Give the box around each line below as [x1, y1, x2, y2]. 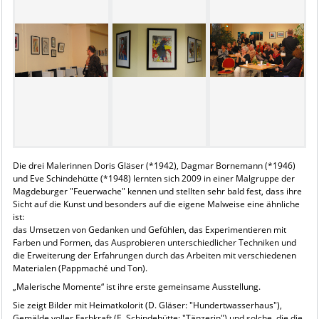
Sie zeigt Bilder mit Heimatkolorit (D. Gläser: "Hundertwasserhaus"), [12, 298, 282, 311]
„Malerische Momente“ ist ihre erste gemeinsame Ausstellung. [12, 280, 261, 293]
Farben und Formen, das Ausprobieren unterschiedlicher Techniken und [12, 236, 296, 249]
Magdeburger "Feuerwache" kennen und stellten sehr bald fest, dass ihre [12, 184, 302, 197]
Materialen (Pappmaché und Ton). [12, 261, 147, 274]
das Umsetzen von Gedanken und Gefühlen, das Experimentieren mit [12, 223, 286, 236]
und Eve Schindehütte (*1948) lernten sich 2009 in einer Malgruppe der [12, 172, 295, 184]
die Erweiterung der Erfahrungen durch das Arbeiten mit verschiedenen [12, 249, 296, 261]
